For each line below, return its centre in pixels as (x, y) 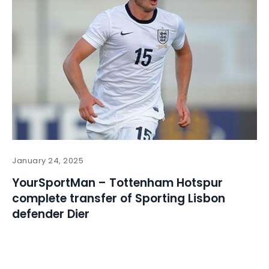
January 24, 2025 (48, 160)
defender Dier (51, 214)
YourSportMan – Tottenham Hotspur (117, 183)
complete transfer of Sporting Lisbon (119, 198)
